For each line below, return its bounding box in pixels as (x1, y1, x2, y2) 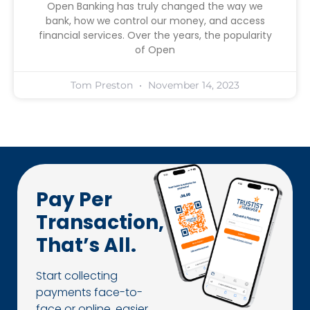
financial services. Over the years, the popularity (38, 28, 272, 42)
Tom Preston (71, 78, 136, 91)
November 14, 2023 (145, 78, 239, 91)
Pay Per (36, 185, 112, 213)
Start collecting (36, 267, 118, 284)
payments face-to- (36, 284, 143, 300)
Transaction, (36, 208, 164, 236)
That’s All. (36, 231, 136, 259)
